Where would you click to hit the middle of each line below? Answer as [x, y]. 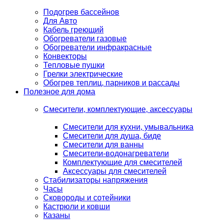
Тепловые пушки [74, 65]
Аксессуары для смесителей [115, 171]
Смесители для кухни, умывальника [128, 127]
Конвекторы [65, 56]
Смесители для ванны [103, 145]
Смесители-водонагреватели [116, 153]
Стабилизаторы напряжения [96, 180]
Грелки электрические [83, 74]
